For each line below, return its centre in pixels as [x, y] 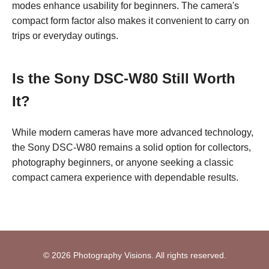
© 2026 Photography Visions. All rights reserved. [134, 255]
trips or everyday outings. [65, 36]
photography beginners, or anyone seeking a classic [123, 163]
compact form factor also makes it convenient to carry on [131, 21]
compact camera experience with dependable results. [125, 178]
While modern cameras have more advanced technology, [133, 133]
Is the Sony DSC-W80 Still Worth [124, 79]
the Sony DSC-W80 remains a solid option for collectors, [131, 148]
